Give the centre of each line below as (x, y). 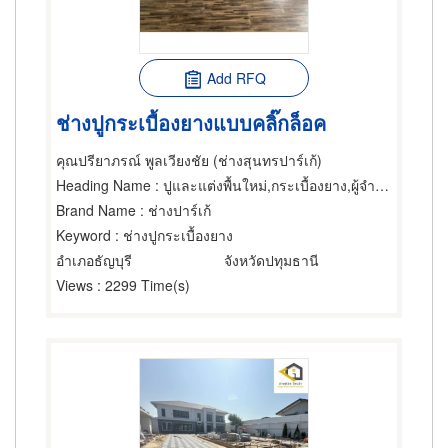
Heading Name (103, 185)
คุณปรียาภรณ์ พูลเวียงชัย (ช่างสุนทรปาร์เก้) (189, 160)
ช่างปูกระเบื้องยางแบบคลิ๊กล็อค (191, 122)
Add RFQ (236, 78)
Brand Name (96, 210)
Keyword (83, 235)
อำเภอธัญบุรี (94, 260)
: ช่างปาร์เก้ (173, 210)
